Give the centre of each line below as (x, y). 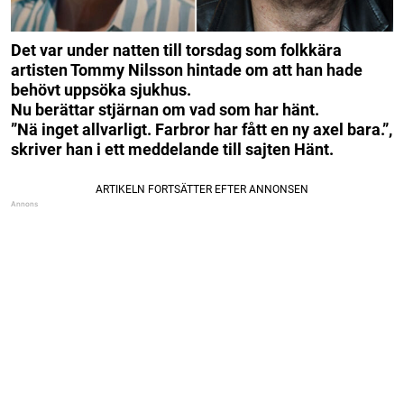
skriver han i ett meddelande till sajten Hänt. (172, 150)
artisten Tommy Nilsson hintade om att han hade (187, 70)
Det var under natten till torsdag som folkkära (176, 50)
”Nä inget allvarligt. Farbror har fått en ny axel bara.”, (202, 130)
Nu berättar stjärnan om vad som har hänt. (165, 110)
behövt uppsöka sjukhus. (101, 90)
